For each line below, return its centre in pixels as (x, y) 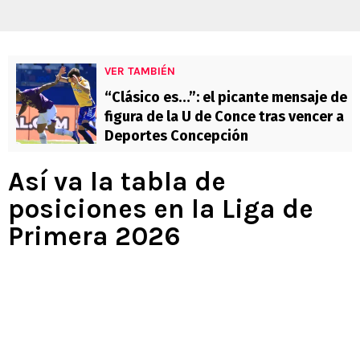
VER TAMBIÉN (140, 72)
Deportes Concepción (176, 136)
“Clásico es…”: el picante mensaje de (226, 98)
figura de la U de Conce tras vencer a (224, 117)
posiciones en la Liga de (161, 209)
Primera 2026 (94, 237)
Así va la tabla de (117, 182)
